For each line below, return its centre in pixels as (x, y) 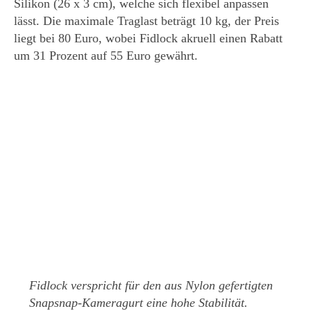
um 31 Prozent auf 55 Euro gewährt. (106, 56)
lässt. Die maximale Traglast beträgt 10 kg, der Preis (146, 21)
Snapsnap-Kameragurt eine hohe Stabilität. (138, 303)
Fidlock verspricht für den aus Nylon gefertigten (151, 285)
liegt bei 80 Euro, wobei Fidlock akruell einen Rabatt (148, 38)
